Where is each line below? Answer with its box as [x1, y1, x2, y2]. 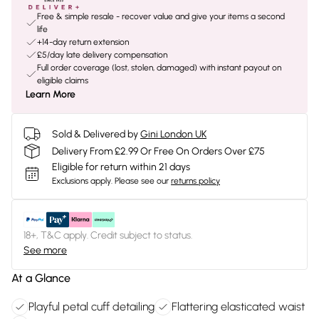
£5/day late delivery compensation [37, 50, 167, 60]
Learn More [26, 88, 75, 100]
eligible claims [37, 75, 88, 85]
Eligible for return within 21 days [52, 161, 190, 173]
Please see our [115, 176, 169, 186]
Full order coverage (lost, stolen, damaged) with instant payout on [37, 63, 281, 73]
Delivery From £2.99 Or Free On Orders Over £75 [52, 145, 265, 157]
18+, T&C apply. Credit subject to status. [23, 229, 192, 241]
